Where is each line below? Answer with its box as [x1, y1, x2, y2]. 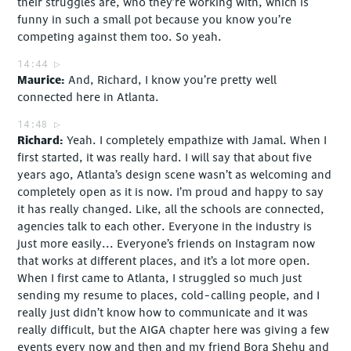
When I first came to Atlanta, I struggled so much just [17, 271, 302, 287]
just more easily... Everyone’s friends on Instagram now [17, 237, 316, 252]
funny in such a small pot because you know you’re [17, 13, 292, 28]
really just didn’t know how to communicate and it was [17, 306, 309, 321]
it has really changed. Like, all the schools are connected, [17, 202, 325, 218]
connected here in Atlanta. [17, 90, 160, 106]
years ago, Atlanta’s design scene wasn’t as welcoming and [17, 168, 332, 183]
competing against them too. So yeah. [17, 30, 223, 45]
